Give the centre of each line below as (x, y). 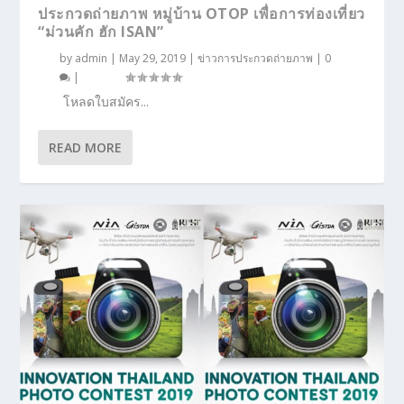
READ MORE (86, 147)
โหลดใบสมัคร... (106, 101)
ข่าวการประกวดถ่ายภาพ (256, 58)
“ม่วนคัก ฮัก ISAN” (101, 31)
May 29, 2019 (153, 58)
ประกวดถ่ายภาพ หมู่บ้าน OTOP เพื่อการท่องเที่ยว (202, 13)
